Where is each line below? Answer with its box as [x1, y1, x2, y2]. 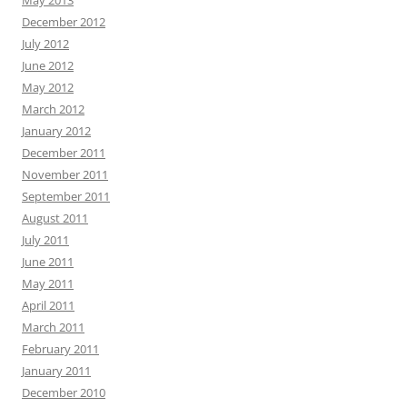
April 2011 [22, 297, 74, 313]
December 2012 [22, 14, 105, 30]
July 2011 [22, 232, 69, 248]
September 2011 [22, 188, 110, 204]
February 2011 [22, 341, 99, 357]
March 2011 [22, 319, 84, 335]
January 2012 [22, 123, 91, 139]
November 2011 [22, 166, 108, 183]
